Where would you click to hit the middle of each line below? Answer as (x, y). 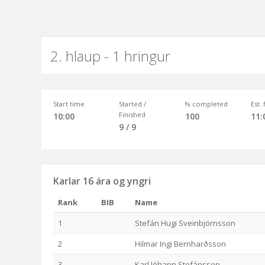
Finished (132, 114)
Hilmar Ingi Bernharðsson (180, 244)
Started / (133, 104)
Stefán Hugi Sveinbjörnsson (185, 223)
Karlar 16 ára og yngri (102, 181)
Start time (69, 104)
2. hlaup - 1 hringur (110, 56)
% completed (206, 104)
